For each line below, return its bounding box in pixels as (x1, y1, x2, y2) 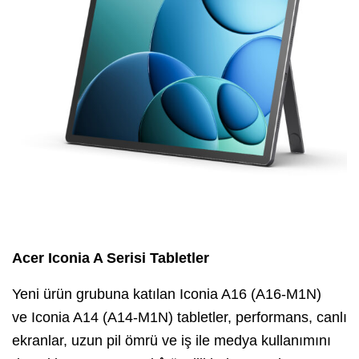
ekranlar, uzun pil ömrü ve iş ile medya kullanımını (12, 332, 331, 349)
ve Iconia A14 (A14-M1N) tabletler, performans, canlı (12, 309, 347, 325)
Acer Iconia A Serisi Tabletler (12, 249, 209, 266)
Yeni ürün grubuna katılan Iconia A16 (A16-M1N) (12, 285, 321, 302)
